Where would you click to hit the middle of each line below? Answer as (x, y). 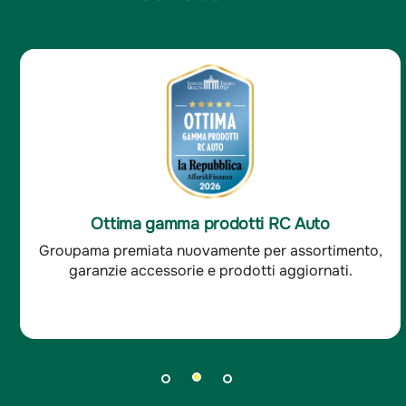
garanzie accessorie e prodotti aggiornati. (210, 271)
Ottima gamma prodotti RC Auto (210, 224)
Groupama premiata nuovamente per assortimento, (210, 251)
